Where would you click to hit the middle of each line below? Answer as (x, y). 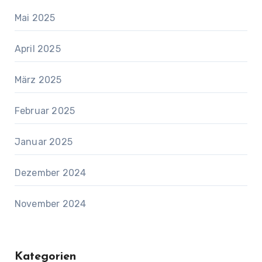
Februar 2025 (45, 111)
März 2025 (38, 80)
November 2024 (50, 204)
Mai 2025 (35, 18)
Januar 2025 (43, 142)
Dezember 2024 (50, 173)
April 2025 (37, 49)
